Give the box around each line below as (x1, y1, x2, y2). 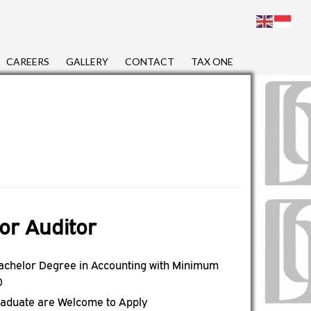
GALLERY (66, 56, 108, 67)
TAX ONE (191, 56, 233, 67)
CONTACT (125, 56, 174, 67)
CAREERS (6, 56, 49, 67)
